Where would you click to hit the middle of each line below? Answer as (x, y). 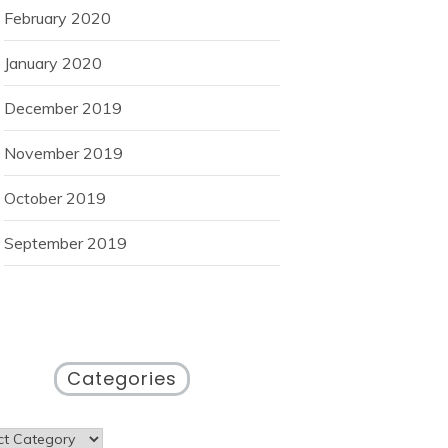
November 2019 (63, 153)
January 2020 (53, 63)
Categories (122, 379)
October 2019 (55, 198)
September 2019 (65, 243)
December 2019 (63, 108)
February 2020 (57, 18)
